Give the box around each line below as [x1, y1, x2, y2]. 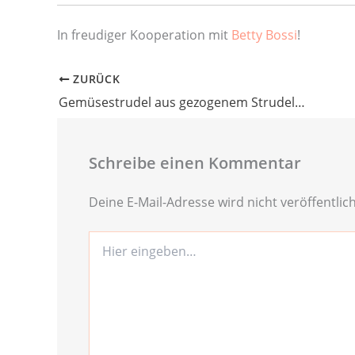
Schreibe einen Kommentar [89, 151, 301, 174]
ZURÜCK [69, 71, 120, 86]
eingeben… [88, 246, 147, 261]
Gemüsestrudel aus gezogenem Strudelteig [295, 93, 305, 111]
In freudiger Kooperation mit [57, 26, 231, 44]
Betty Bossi [231, 26, 297, 44]
